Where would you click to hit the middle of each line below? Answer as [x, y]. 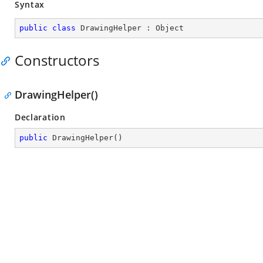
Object [170, 28]
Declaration [40, 117]
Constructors [57, 60]
